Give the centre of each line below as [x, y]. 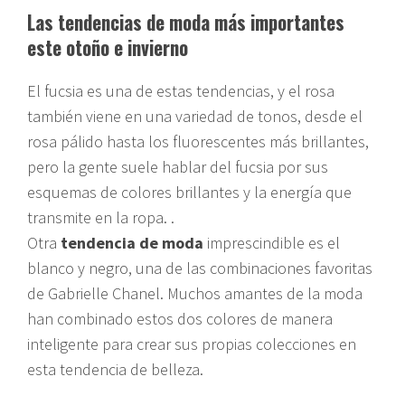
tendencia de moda [134, 242]
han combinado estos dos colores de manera [180, 318]
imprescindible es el [273, 242]
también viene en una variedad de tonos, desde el [195, 116]
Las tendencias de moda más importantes [186, 22]
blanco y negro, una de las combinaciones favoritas [200, 268]
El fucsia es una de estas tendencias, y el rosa [181, 90]
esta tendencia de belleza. [115, 369]
